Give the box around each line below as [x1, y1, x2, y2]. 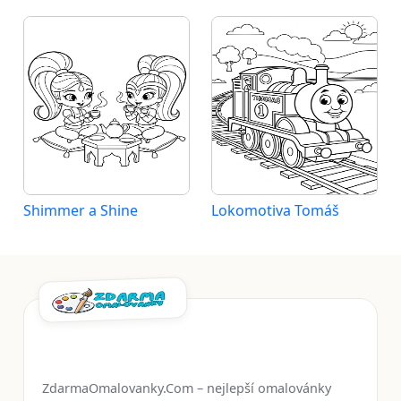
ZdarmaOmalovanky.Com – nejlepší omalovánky [42, 380, 331, 397]
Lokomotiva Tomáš [211, 200, 339, 220]
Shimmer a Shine [23, 200, 138, 220]
